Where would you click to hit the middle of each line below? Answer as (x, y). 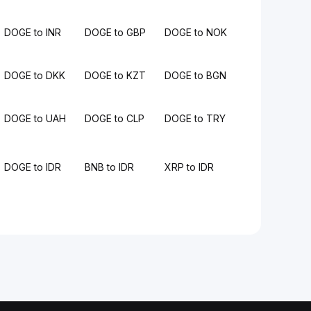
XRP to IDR (189, 167)
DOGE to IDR (33, 167)
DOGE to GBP (115, 32)
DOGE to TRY (195, 118)
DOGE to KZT (115, 75)
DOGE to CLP (114, 118)
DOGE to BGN (195, 75)
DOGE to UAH (35, 118)
